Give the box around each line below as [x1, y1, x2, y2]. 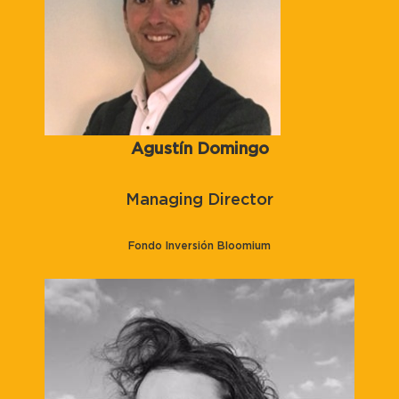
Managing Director [126, 190, 273, 209]
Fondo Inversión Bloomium [128, 240, 271, 252]
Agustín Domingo [130, 139, 269, 159]
